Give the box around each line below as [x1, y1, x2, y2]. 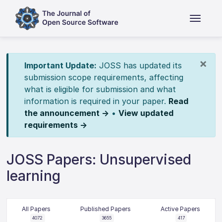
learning [6, 167, 61, 184]
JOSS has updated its [96, 60, 182, 70]
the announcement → [24, 108, 109, 118]
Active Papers [160, 205, 200, 213]
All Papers [22, 205, 51, 213]
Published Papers [80, 205, 131, 213]
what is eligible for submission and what [24, 84, 176, 94]
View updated [118, 108, 173, 118]
